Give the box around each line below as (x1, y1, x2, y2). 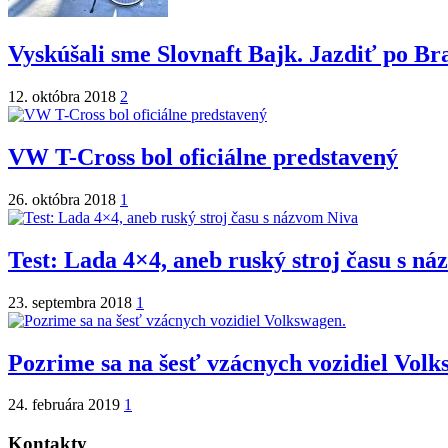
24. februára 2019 (8, 396, 124, 414)
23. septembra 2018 (8, 293, 136, 311)
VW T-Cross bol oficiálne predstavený (8, 143, 398, 170)
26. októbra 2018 (8, 190, 120, 208)
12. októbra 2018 (8, 87, 120, 105)
